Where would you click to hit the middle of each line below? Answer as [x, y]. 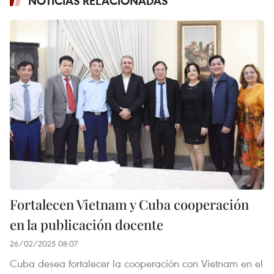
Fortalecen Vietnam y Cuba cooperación [129, 204]
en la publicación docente [87, 224]
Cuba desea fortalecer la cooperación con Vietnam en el [136, 263]
